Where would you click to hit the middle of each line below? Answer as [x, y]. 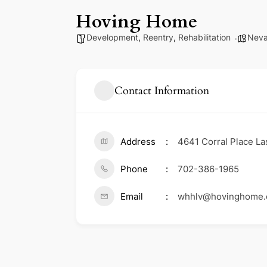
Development [112, 38]
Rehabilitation [204, 38]
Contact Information [162, 91]
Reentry [158, 38]
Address [138, 142]
